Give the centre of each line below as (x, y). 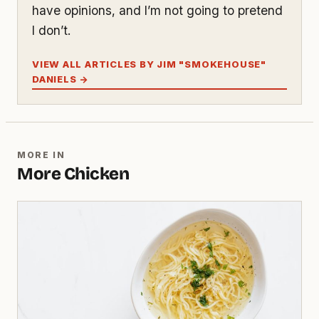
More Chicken (73, 173)
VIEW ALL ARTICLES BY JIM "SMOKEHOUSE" (149, 64)
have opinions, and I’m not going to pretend (157, 11)
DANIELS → (61, 79)
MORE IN (41, 155)
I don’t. (51, 31)
